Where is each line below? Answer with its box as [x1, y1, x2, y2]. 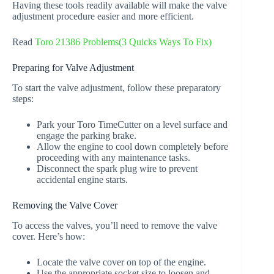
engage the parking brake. [37, 130, 136, 141]
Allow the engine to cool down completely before [37, 141, 228, 152]
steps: [12, 94, 34, 105]
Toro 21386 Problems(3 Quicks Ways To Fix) [35, 37, 212, 48]
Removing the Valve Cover [12, 200, 117, 211]
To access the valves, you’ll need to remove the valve [12, 220, 217, 231]
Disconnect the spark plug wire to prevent [37, 163, 198, 174]
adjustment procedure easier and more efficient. [12, 11, 194, 22]
